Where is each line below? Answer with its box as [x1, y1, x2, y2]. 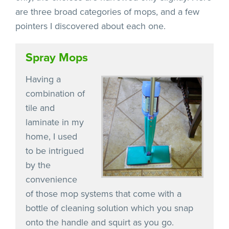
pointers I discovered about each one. [15, 20, 166, 32]
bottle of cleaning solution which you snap [26, 202, 193, 214]
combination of [26, 87, 85, 99]
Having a [26, 73, 61, 85]
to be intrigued [26, 145, 84, 156]
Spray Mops [26, 50, 88, 65]
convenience [26, 173, 77, 185]
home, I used [26, 130, 77, 142]
